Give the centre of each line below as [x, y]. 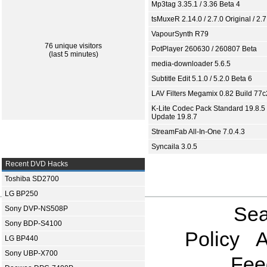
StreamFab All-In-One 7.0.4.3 [198, 132]
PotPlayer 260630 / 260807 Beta [204, 49]
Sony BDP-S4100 [33, 224]
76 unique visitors [73, 46]
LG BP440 [21, 239]
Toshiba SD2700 [32, 179]
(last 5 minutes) [73, 55]
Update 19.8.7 [174, 117]
